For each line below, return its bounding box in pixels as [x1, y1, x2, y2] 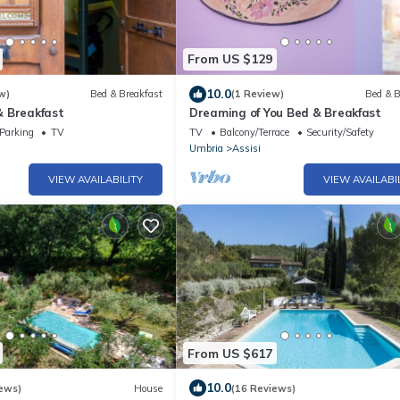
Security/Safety [306, 125, 374, 138]
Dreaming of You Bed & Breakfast [189, 104, 381, 120]
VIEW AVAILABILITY [48, 172, 143, 186]
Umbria [189, 141, 223, 154]
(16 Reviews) [231, 381, 296, 395]
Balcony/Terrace [220, 125, 289, 138]
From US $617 [187, 345, 272, 362]
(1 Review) [231, 87, 284, 100]
